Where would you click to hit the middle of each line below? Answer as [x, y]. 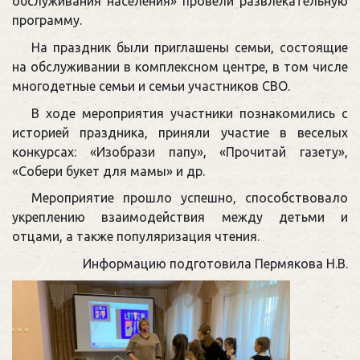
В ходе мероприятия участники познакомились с [190, 113]
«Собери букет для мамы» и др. [108, 171]
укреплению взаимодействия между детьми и [180, 217]
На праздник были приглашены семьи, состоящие [190, 48]
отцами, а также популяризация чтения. [136, 237]
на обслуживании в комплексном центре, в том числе [180, 67]
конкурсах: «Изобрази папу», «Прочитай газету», [180, 151]
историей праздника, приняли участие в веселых [180, 132]
